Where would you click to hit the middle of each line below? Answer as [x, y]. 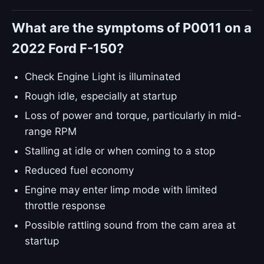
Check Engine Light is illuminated [103, 77]
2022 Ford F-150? [68, 48]
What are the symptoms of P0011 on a [132, 28]
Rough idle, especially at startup [101, 96]
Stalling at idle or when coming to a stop [120, 151]
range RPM [51, 131]
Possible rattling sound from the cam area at [130, 225]
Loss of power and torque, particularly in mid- [133, 115]
